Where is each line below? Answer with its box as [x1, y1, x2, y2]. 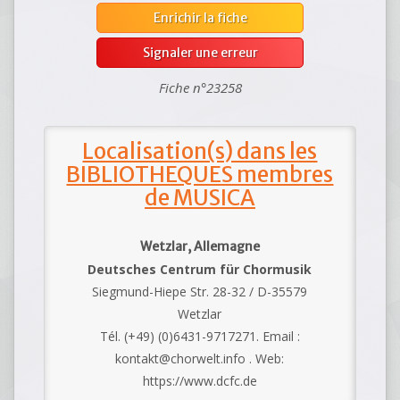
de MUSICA [144, 184, 255, 212]
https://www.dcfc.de [142, 372, 257, 390]
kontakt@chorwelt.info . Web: [115, 350, 285, 368]
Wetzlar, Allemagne [139, 238, 260, 255]
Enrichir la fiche [153, 10, 247, 27]
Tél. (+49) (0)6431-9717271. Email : [99, 328, 300, 346]
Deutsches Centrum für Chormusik [87, 261, 312, 279]
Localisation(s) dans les [82, 137, 318, 166]
